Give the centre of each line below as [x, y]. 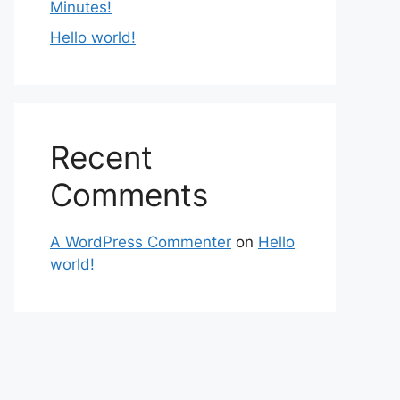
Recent [101, 157]
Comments [129, 194]
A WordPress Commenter [141, 242]
